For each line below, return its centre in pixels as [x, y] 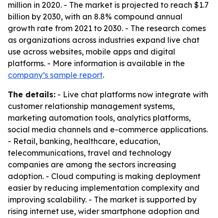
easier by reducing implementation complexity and [104, 188]
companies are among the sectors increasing [92, 164]
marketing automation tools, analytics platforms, [99, 118]
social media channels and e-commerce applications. [108, 129]
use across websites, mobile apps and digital [91, 52]
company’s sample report [55, 75]
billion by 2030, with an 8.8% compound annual [95, 17]
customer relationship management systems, [91, 106]
